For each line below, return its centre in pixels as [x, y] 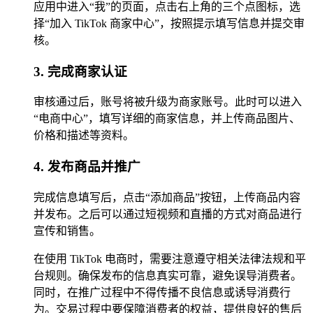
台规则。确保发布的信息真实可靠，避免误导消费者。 [168, 275]
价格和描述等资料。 [84, 136]
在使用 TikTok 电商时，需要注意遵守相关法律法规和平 [170, 259]
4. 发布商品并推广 [87, 166]
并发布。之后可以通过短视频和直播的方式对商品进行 [168, 214]
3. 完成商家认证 [80, 71]
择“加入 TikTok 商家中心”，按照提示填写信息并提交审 [169, 23]
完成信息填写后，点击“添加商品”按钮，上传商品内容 [167, 197]
